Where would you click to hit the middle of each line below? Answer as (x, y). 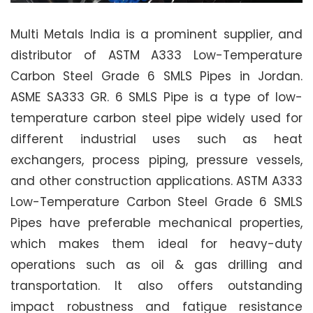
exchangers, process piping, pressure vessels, (156, 160)
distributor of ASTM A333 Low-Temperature (156, 55)
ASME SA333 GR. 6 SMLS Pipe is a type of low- (156, 97)
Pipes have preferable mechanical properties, (156, 223)
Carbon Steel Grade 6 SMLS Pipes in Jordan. (156, 76)
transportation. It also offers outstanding (156, 285)
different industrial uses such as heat (156, 139)
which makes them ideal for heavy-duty (156, 243)
